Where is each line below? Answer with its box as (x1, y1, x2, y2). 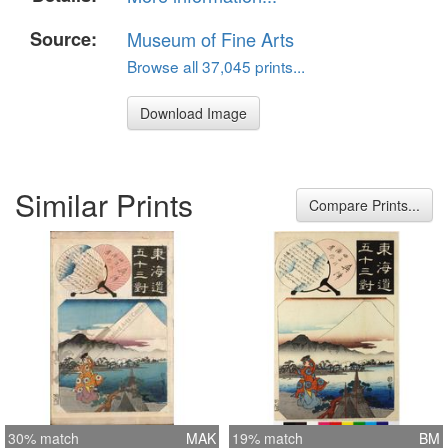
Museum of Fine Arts (127, 25, 294, 52)
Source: (30, 25, 97, 52)
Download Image (140, 102, 247, 123)
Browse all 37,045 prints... (127, 54, 305, 77)
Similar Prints (15, 183, 193, 227)
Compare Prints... (309, 195, 420, 216)
